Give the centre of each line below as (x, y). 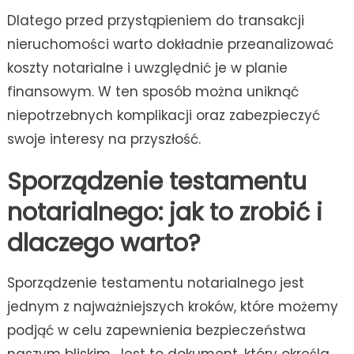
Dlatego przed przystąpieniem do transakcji (155, 21)
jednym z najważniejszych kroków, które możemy (172, 307)
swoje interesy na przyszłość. (104, 139)
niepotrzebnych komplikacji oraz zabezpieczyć (163, 116)
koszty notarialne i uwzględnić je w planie (147, 68)
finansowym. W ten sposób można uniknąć (153, 92)
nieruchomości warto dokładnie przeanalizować (170, 45)
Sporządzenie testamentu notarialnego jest (155, 283)
